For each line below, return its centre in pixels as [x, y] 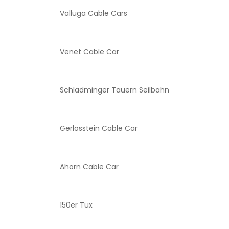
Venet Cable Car [89, 74]
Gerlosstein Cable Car [99, 151]
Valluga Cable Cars [94, 36]
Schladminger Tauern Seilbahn [114, 112]
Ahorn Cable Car [89, 189]
